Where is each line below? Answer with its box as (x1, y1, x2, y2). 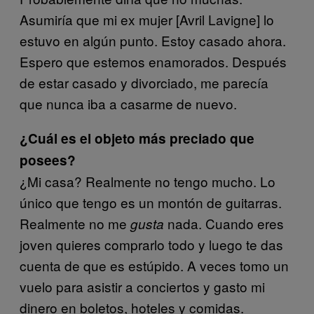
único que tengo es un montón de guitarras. (20, 192, 282, 212)
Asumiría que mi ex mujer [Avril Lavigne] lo (20, 9, 274, 29)
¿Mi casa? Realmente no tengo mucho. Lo (20, 171, 275, 191)
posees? (20, 150, 76, 170)
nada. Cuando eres (164, 213, 284, 233)
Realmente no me (20, 213, 130, 233)
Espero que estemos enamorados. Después (20, 51, 287, 71)
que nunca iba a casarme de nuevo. (20, 93, 237, 113)
